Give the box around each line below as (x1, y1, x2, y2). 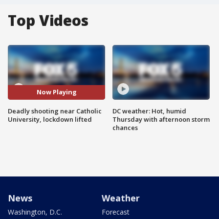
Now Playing (36, 88, 77, 97)
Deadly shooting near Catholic (8, 106, 102, 115)
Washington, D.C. (8, 207, 62, 217)
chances (112, 123, 138, 132)
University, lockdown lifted (8, 114, 92, 124)
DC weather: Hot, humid (112, 106, 186, 115)
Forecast (102, 207, 130, 217)
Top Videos (8, 10, 88, 30)
